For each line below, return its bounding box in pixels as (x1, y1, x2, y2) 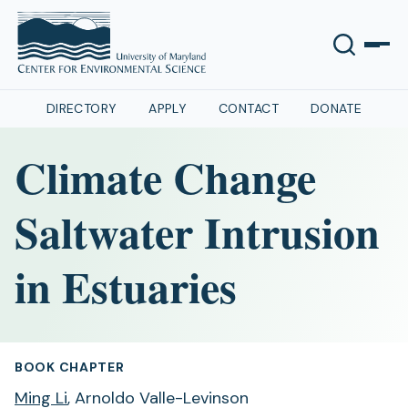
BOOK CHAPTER (15, 359, 125, 375)
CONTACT (219, 100, 279, 117)
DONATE (310, 100, 362, 117)
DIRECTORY (46, 100, 117, 117)
